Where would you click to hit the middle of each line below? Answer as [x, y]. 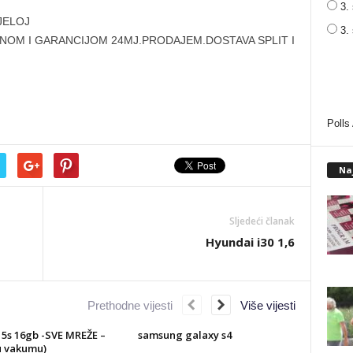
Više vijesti [263, 305]
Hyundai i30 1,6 [250, 242]
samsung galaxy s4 [184, 335]
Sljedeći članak [262, 221]
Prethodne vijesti [134, 305]
